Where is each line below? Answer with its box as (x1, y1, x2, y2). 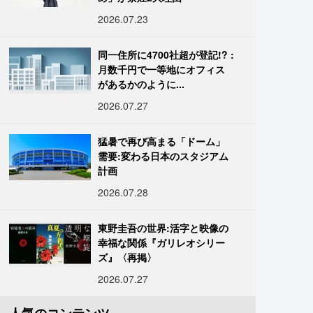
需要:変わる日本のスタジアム (98, 149, 229, 163)
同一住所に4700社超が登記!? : (98, 48, 235, 61)
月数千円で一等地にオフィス (98, 62, 226, 76)
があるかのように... (98, 77, 185, 91)
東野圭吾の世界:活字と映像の (98, 221, 229, 235)
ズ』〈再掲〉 (98, 250, 157, 264)
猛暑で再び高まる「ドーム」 (98, 134, 226, 148)
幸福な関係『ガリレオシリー (98, 235, 226, 249)
